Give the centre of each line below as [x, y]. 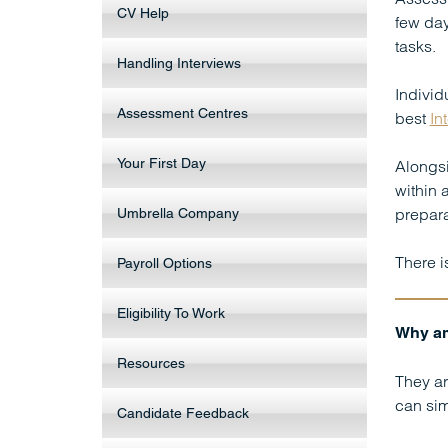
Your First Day [161, 163]
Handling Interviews [179, 63]
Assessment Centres [182, 113]
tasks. [415, 46]
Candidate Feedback [183, 413]
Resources [151, 363]
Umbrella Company [178, 213]
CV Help [143, 13]
